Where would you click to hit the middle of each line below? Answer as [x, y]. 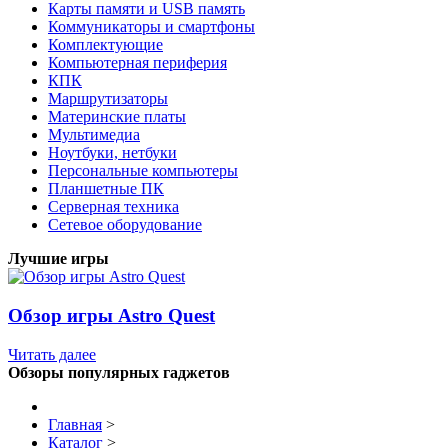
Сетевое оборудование [125, 225]
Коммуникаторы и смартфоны [151, 27]
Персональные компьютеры [143, 171]
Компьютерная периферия [137, 63]
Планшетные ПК [106, 189]
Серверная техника [113, 207]
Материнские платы [117, 117]
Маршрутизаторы [108, 99]
